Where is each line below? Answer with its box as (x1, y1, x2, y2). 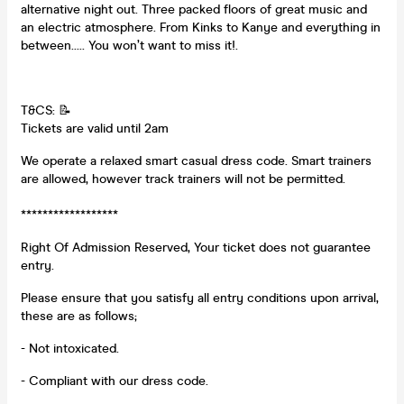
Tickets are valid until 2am (21, 120, 169, 136)
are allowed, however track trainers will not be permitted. (21, 170, 345, 187)
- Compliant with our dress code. (21, 372, 208, 389)
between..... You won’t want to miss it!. (21, 37, 238, 53)
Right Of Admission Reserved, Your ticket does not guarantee (21, 239, 371, 255)
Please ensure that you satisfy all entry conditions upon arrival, (21, 289, 379, 306)
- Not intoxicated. (21, 340, 119, 356)
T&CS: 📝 (21, 102, 71, 118)
